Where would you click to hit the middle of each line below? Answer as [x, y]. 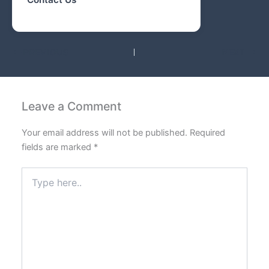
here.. [32, 185]
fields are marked [58, 147]
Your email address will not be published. [105, 133]
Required [208, 133]
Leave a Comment [72, 106]
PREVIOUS [45, 52]
